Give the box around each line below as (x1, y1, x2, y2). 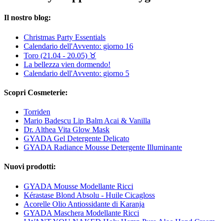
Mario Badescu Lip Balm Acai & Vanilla (24, 116, 150, 125)
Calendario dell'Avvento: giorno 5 (24, 69, 129, 77)
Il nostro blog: (4, 13, 51, 22)
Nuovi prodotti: (4, 162, 56, 171)
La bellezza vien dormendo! (24, 60, 110, 69)
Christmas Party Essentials (24, 33, 106, 41)
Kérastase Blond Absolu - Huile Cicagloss (24, 190, 155, 199)
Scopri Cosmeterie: (4, 88, 68, 97)
